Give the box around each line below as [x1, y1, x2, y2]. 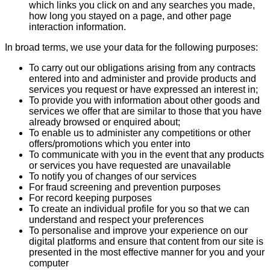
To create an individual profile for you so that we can [29, 203, 250, 214]
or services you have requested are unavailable [29, 160, 231, 171]
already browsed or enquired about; [29, 116, 180, 127]
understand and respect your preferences [29, 214, 204, 225]
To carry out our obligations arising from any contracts [29, 62, 256, 73]
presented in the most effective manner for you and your [29, 246, 265, 257]
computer [29, 257, 69, 268]
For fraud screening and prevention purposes [29, 181, 221, 192]
